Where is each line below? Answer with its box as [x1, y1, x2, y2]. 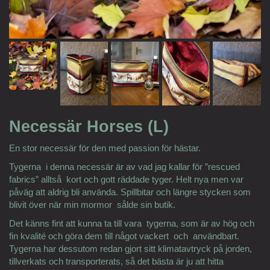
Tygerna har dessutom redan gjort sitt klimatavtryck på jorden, [9, 243, 252, 254]
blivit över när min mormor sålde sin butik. [9, 199, 175, 210]
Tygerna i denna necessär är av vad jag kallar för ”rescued [9, 162, 240, 172]
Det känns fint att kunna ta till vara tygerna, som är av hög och [9, 218, 254, 229]
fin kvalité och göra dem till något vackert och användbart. [9, 231, 239, 242]
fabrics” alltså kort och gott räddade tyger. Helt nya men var [9, 174, 243, 185]
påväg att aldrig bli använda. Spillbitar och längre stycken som [9, 187, 251, 198]
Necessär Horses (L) [9, 118, 169, 136]
